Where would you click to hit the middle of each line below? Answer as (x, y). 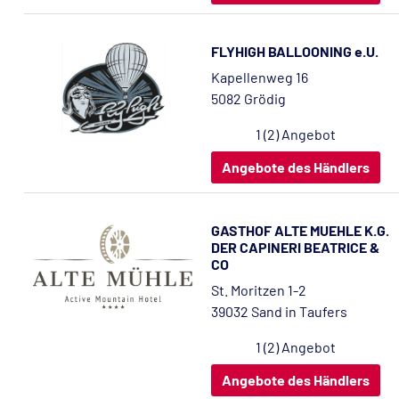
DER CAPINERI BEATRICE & (295, 247)
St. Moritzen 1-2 (259, 290)
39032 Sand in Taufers (279, 311)
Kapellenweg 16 (260, 77)
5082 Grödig (248, 98)
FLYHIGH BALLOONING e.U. (295, 51)
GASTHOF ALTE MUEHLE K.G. (300, 230)
